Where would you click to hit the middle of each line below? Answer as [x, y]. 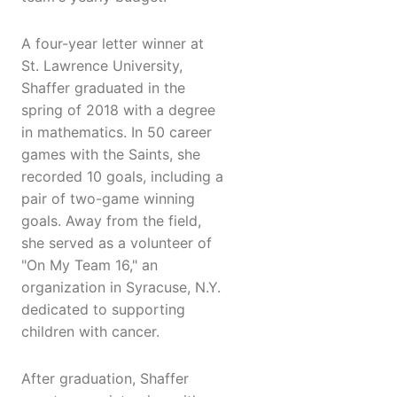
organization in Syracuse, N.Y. [121, 288]
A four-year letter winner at [113, 44]
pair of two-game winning [108, 199]
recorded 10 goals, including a [122, 177]
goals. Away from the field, [111, 221]
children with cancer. [90, 332]
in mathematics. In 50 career [117, 132]
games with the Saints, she [111, 155]
